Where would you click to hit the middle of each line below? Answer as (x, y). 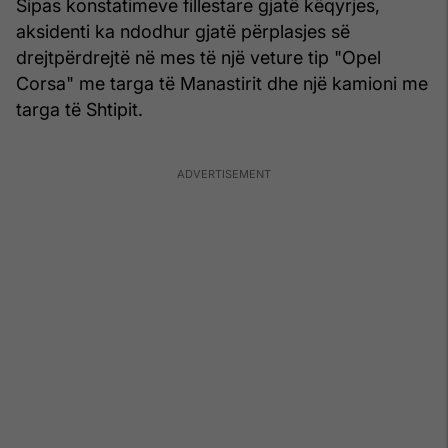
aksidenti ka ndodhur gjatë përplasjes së (183, 31)
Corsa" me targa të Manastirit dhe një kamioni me (222, 83)
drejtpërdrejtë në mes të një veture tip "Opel (198, 57)
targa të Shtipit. (79, 109)
